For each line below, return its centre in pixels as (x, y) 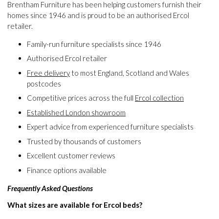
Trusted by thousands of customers (84, 141)
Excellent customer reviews (71, 156)
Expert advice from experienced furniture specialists (110, 127)
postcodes (44, 83)
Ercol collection (159, 98)
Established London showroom (76, 112)
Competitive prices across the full (81, 98)
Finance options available (67, 170)
